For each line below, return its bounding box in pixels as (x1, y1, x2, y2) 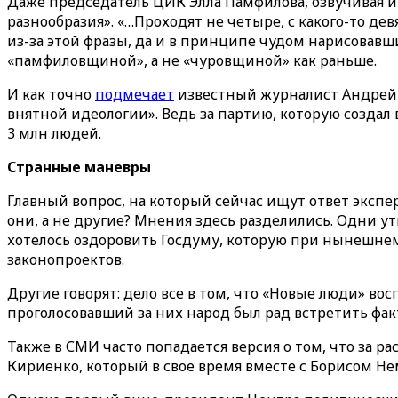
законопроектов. (7, 250, 124, 269)
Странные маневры (7, 157, 151, 177)
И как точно (7, 84, 95, 104)
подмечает (95, 84, 174, 104)
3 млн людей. (7, 123, 101, 143)
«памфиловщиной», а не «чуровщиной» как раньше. (7, 51, 377, 70)
